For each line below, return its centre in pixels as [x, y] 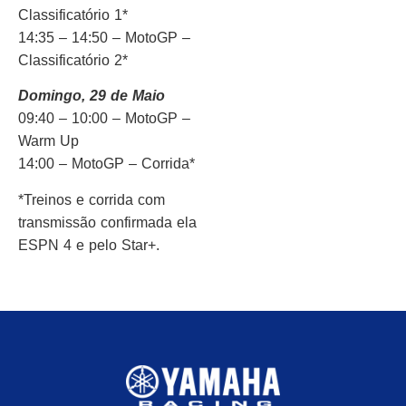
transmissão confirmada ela [107, 222]
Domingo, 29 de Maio [92, 96]
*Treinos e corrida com [92, 199]
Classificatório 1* [73, 15]
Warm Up [48, 141]
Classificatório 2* [73, 61]
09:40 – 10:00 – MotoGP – [104, 119]
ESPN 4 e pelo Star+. [91, 245]
